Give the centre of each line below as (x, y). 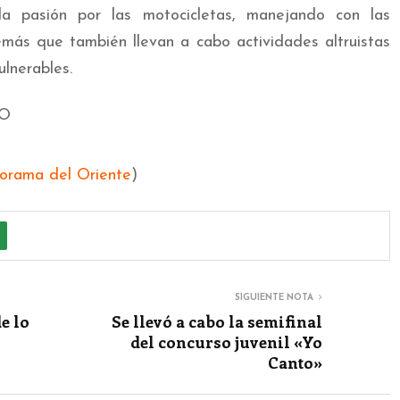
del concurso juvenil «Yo (226, 342)
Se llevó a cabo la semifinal (217, 321)
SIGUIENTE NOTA (274, 298)
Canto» (295, 362)
